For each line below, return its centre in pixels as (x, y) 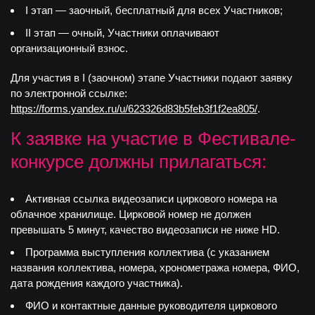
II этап (40, 33)
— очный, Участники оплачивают (137, 33)
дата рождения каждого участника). (97, 283)
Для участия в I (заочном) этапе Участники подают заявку (152, 78)
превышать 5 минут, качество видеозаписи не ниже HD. (145, 230)
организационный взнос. (69, 48)
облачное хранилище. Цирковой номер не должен (131, 214)
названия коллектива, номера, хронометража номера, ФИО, (155, 268)
